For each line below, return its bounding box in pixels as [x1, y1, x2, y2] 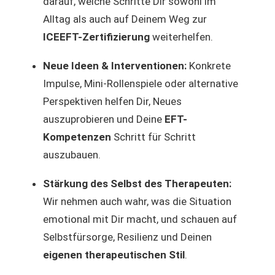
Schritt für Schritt [111, 130, 196, 143]
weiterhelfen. [150, 30, 213, 43]
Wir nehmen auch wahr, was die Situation [43, 195, 231, 207]
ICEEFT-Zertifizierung [43, 30, 150, 43]
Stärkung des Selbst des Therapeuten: [43, 177, 231, 190]
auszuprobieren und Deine [43, 112, 165, 125]
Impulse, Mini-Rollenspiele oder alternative [43, 77, 238, 90]
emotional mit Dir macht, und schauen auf [43, 212, 237, 225]
